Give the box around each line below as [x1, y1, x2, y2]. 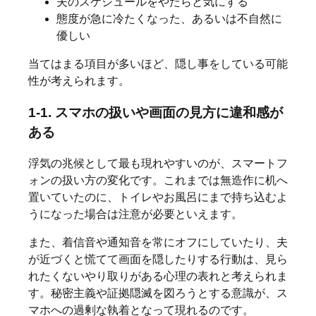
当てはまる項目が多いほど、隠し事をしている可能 [28, 57, 288, 70]
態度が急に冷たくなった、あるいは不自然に [56, 12, 282, 25]
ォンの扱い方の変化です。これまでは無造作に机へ [28, 174, 288, 187]
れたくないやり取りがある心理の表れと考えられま [28, 270, 288, 283]
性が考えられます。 [28, 74, 130, 87]
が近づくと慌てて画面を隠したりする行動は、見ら [28, 253, 288, 266]
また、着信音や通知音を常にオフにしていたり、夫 [28, 236, 288, 249]
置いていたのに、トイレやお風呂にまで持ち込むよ [28, 191, 288, 204]
